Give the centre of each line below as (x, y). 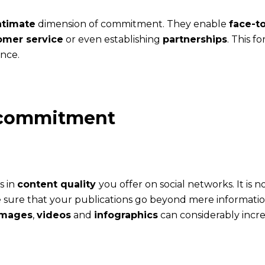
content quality (58, 184)
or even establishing (113, 39)
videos (54, 215)
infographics (126, 215)
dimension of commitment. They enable (132, 24)
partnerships (195, 39)
